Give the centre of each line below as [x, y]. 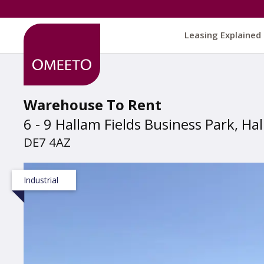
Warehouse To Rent [93, 105]
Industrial [41, 180]
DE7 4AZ [47, 142]
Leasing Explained [223, 35]
